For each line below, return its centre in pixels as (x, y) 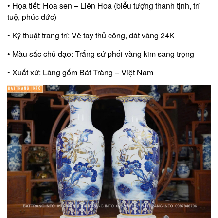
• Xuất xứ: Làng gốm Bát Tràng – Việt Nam (80, 72)
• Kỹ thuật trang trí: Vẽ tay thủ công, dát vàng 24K (91, 35)
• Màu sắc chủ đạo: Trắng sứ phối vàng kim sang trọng (101, 54)
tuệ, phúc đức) (32, 17)
